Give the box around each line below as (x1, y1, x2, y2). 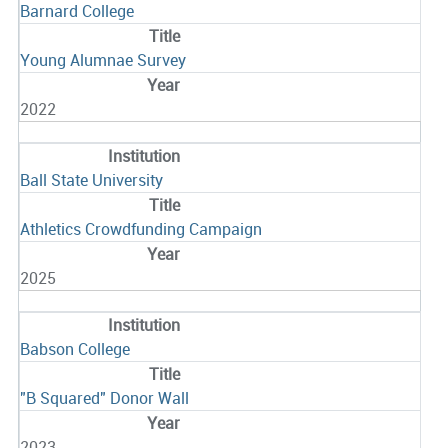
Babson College (19, 338, 130, 361)
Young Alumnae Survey (19, 49, 186, 72)
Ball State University (19, 169, 163, 192)
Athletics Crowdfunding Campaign (19, 218, 262, 241)
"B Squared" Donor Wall (19, 387, 189, 410)
